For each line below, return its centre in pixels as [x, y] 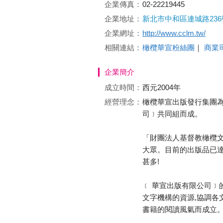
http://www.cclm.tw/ [174, 33]
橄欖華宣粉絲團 [168, 47]
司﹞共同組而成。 [172, 113]
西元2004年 [162, 87]
